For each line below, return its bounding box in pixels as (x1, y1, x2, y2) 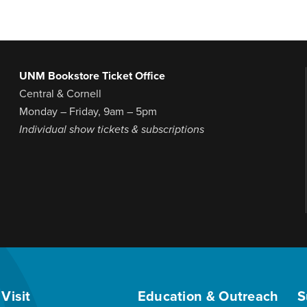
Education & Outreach (137, 288, 279, 306)
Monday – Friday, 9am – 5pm (19, 105, 157, 119)
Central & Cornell (19, 87, 101, 101)
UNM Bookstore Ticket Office (19, 69, 165, 84)
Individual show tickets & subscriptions (19, 123, 204, 137)
